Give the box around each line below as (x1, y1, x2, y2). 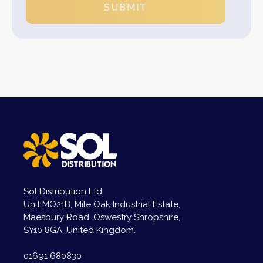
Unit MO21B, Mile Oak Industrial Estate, (23, 198, 180, 210)
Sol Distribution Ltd (23, 186, 102, 197)
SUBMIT (104, 1, 147, 13)
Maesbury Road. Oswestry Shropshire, (23, 211, 180, 222)
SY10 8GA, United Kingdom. (23, 224, 136, 235)
